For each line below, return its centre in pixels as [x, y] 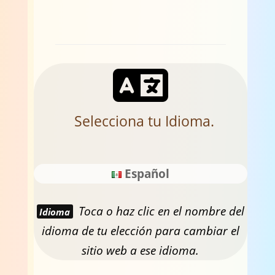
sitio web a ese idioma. [141, 250]
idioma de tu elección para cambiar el [140, 230]
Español [147, 174]
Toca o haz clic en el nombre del [160, 211]
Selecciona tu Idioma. [144, 121]
